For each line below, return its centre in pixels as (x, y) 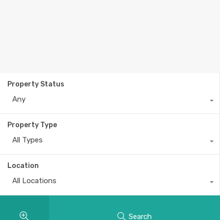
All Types (27, 140)
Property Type (32, 125)
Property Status (36, 84)
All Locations (34, 181)
